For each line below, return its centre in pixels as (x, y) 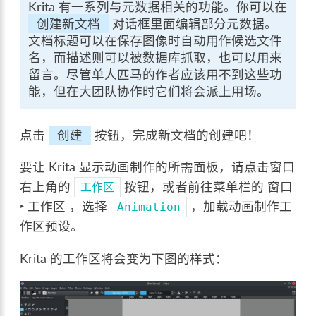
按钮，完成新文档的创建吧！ (176, 135)
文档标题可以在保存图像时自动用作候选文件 (156, 40)
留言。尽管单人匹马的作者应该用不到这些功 (156, 74)
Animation (149, 207)
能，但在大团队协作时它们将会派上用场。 (149, 91)
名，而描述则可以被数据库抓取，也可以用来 (156, 57)
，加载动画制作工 (240, 207)
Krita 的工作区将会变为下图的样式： (124, 258)
